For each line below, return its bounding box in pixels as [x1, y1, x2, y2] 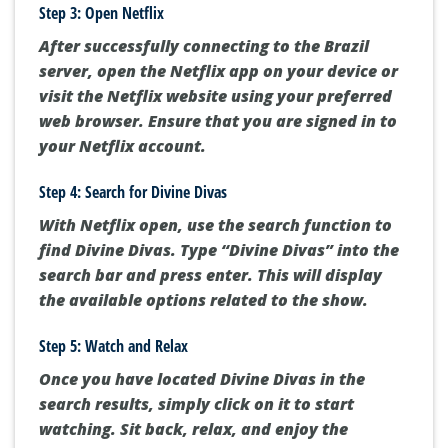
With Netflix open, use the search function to [39, 213, 392, 236]
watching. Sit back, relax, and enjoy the [39, 417, 348, 440]
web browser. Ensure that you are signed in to [39, 109, 397, 132]
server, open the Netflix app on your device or [39, 59, 398, 82]
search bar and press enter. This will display [39, 263, 382, 286]
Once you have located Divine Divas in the [39, 367, 365, 390]
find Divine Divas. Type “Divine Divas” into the [39, 238, 399, 261]
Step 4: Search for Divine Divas [39, 180, 227, 203]
